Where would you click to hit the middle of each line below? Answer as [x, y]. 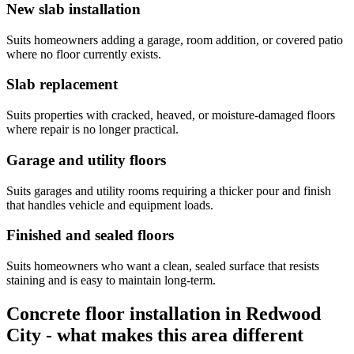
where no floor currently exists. [84, 54]
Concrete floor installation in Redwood [164, 313]
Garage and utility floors [86, 160]
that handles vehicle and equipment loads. [110, 205]
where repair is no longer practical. [92, 130]
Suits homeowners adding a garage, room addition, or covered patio [175, 40]
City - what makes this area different [155, 335]
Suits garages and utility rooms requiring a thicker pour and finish [169, 190]
